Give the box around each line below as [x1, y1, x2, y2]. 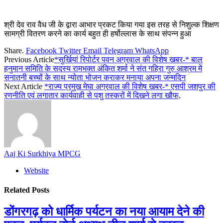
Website [24, 166, 49, 175]
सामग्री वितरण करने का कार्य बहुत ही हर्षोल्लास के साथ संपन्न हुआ [4, 29, 191, 38]
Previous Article [4, 55, 54, 64]
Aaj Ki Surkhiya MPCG [4, 149, 81, 158]
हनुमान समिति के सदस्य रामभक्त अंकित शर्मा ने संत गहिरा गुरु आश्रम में [4, 64, 202, 73]
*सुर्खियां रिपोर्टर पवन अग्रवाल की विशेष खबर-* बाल [54, 55, 203, 64]
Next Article [4, 82, 44, 91]
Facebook [26, 46, 57, 55]
